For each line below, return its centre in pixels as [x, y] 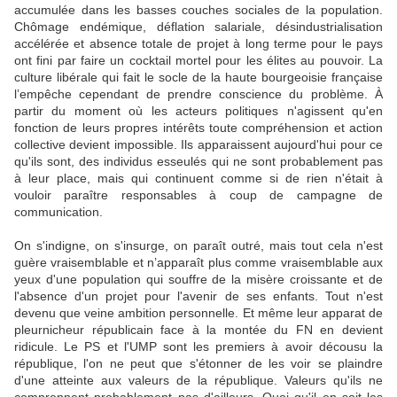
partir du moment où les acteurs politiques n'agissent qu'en [198, 111]
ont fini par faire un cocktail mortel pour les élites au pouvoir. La [198, 61]
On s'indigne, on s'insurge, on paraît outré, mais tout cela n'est [198, 246]
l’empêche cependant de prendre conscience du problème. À [198, 94]
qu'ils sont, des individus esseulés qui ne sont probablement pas [198, 162]
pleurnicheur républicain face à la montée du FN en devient [198, 330]
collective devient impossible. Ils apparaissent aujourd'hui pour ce [198, 145]
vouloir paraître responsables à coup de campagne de [198, 195]
